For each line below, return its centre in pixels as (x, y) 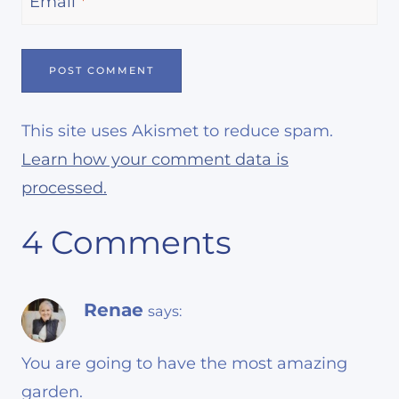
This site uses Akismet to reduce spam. (177, 130)
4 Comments (126, 242)
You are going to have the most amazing (184, 363)
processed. (64, 187)
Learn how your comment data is (155, 159)
